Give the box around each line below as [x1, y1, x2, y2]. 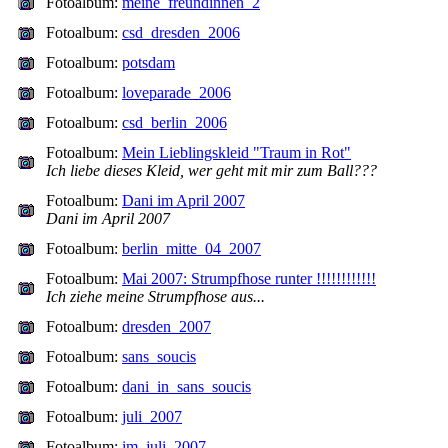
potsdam [122, 54, 175, 71]
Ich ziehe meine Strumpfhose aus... [46, 288, 265, 305]
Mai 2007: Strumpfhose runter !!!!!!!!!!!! [122, 270, 376, 287]
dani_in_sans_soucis [122, 378, 251, 395]
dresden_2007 [122, 318, 211, 335]
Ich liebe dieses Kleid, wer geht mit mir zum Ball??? [46, 162, 377, 179]
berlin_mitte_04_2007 [122, 240, 261, 257]
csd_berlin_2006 [122, 114, 227, 131]
